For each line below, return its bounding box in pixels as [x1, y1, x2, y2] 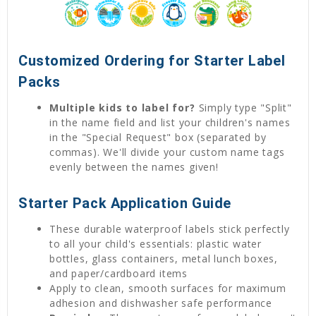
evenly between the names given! [49, 159, 219, 174]
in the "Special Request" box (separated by [49, 130, 267, 144]
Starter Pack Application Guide [18, 194, 231, 212]
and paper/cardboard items [49, 266, 188, 280]
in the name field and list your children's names [49, 115, 291, 129]
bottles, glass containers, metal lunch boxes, [49, 251, 279, 265]
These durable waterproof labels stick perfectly [49, 221, 290, 236]
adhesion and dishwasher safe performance [49, 296, 273, 310]
